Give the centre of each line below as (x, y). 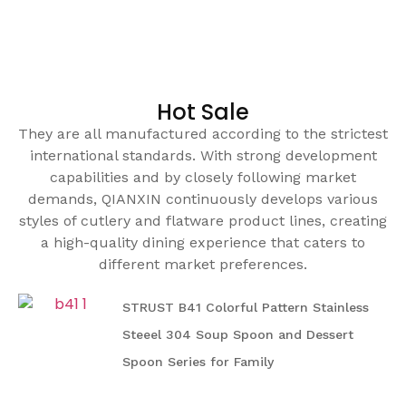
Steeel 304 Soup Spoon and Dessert (238, 335)
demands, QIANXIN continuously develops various (203, 199)
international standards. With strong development (203, 156)
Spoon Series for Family (198, 362)
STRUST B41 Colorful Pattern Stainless (246, 308)
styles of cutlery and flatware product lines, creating (203, 221)
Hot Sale (203, 112)
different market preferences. (203, 265)
